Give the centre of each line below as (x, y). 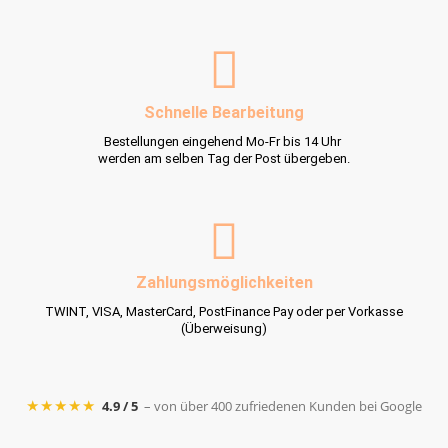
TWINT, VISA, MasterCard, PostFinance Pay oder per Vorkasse (224, 311)
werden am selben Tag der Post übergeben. (224, 158)
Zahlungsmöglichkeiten (224, 282)
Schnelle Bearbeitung (224, 112)
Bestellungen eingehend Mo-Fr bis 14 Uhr (224, 141)
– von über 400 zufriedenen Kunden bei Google (283, 405)
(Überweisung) (224, 328)
